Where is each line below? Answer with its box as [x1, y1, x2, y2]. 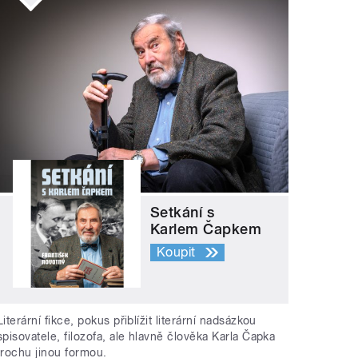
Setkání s [150, 204, 215, 221]
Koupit [157, 245, 196, 261]
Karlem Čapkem [150, 221, 262, 238]
